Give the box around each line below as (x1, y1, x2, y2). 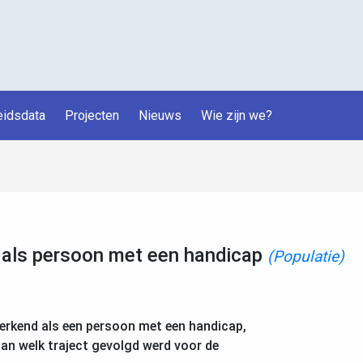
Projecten (65, 107, 119, 123)
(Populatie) (267, 247, 345, 266)
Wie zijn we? (201, 107, 272, 123)
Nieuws (139, 107, 181, 123)
